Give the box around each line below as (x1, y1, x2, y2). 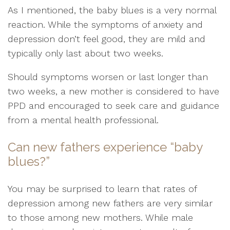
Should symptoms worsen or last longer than (8, 71, 208, 82)
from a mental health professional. (8, 114, 159, 125)
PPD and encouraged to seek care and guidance (8, 100, 219, 111)
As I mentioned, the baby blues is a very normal (8, 4, 216, 15)
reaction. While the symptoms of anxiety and (8, 18, 203, 30)
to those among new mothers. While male (8, 212, 193, 223)
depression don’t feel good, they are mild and (8, 33, 205, 44)
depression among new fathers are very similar (8, 197, 213, 208)
